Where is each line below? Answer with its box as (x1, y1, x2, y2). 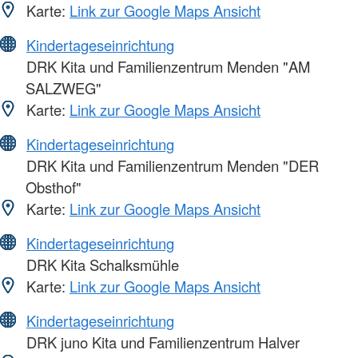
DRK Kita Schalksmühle (22, 253, 179, 275)
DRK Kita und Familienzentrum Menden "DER (22, 154, 319, 176)
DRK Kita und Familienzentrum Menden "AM (22, 55, 310, 77)
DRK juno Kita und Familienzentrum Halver (22, 331, 300, 352)
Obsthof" (26, 176, 82, 197)
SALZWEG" (26, 77, 101, 98)
